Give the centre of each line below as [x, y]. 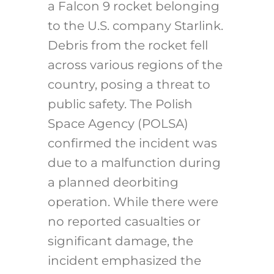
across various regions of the [135, 65]
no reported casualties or [124, 222]
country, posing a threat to [129, 85]
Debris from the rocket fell [128, 46]
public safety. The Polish [120, 104]
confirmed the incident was [132, 143]
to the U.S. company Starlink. [135, 26]
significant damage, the [120, 241]
